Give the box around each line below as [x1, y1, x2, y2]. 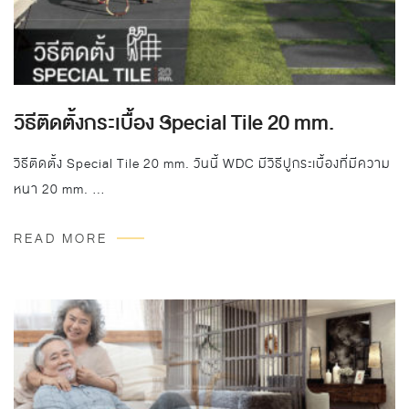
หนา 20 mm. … [14, 179, 106, 199]
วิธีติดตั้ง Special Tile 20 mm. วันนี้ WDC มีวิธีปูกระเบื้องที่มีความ [14, 153, 391, 173]
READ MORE [14, 228, 108, 248]
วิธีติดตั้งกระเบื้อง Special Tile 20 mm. [14, 106, 334, 140]
